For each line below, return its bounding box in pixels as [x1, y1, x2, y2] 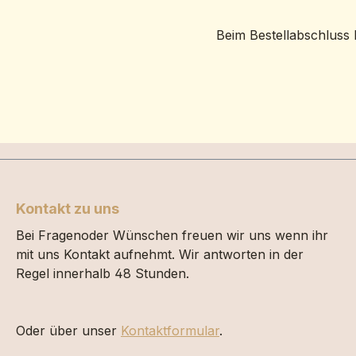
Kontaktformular [121, 323, 219, 339]
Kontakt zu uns [16, 200, 119, 217]
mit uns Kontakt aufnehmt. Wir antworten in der [16, 246, 304, 262]
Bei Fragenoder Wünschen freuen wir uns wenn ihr [16, 227, 328, 243]
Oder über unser [16, 323, 121, 339]
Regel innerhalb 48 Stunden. [16, 265, 189, 281]
